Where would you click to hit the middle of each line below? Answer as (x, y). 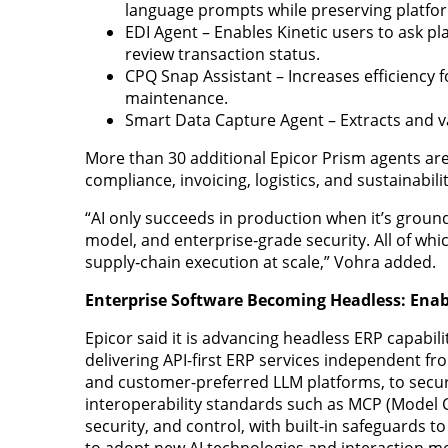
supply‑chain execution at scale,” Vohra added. (260, 261)
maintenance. (176, 97)
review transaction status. (222, 53)
